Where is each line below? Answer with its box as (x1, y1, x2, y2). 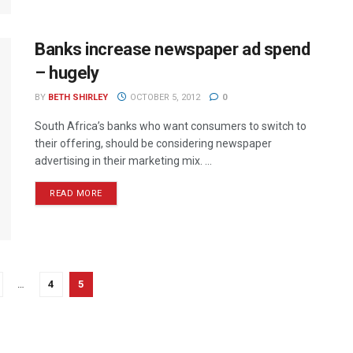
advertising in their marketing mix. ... (35, 154, 212, 167)
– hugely (35, 62, 99, 83)
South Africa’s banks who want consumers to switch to (35, 119, 307, 132)
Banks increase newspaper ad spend (35, 39, 310, 59)
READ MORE (50, 188, 102, 199)
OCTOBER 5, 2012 (127, 91, 200, 102)
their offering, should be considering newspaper (35, 136, 272, 150)
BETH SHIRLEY (48, 91, 108, 102)
